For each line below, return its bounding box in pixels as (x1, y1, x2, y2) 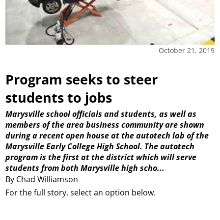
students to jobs (5, 88, 112, 107)
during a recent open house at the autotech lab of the (5, 130, 209, 141)
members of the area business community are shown (5, 119, 205, 131)
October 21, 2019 (158, 45, 215, 55)
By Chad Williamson (5, 173, 79, 185)
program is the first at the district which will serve (5, 152, 197, 163)
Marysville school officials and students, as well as (5, 109, 197, 120)
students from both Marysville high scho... (5, 163, 165, 174)
